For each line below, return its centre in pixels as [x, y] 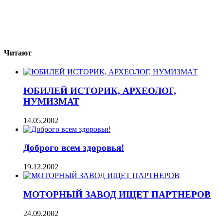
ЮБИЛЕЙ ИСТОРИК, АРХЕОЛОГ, [100, 91]
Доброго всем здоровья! [74, 148]
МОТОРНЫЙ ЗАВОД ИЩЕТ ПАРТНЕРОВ [117, 194]
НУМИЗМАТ [51, 101]
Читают [18, 53]
